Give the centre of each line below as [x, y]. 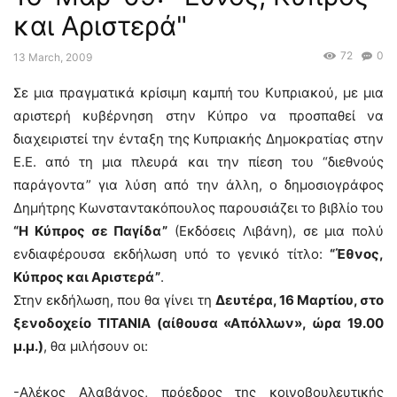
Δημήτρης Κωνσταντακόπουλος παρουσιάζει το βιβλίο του [198, 208]
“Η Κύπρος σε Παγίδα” [91, 231]
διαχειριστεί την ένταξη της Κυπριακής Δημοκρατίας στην [198, 139]
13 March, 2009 [53, 57]
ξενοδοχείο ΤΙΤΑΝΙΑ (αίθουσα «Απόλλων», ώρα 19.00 [198, 323]
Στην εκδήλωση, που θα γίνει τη [114, 300]
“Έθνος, [357, 254]
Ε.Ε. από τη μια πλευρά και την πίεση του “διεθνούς [198, 162]
